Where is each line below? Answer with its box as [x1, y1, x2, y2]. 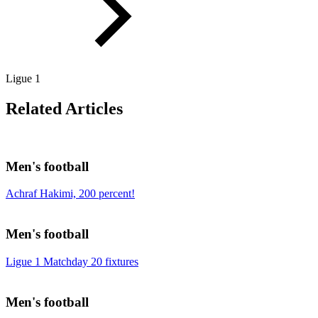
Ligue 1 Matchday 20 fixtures [6, 255, 138, 268]
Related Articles [6, 99, 123, 119]
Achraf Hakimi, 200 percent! [6, 187, 135, 200]
